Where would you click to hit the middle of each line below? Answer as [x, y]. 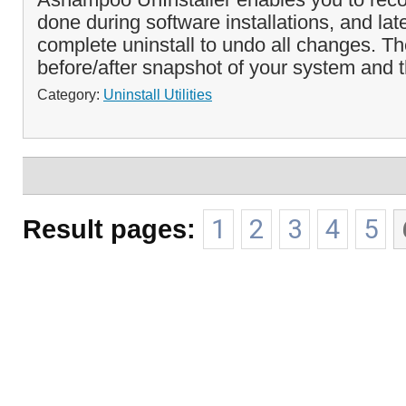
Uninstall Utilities [158, 94]
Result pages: [109, 229]
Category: [70, 94]
